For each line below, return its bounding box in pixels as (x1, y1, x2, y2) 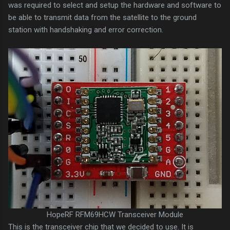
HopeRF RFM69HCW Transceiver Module (47, 209, 183, 219)
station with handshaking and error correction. (8, 25, 165, 34)
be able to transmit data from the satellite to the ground (8, 12, 197, 22)
